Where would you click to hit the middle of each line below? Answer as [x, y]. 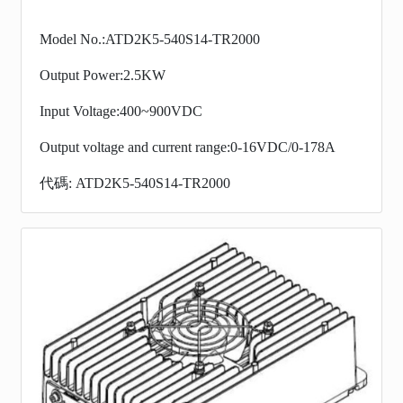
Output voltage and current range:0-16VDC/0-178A [188, 147]
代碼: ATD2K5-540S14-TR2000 [135, 183]
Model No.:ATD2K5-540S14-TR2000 [150, 39]
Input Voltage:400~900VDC [121, 111]
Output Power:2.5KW [103, 75]
